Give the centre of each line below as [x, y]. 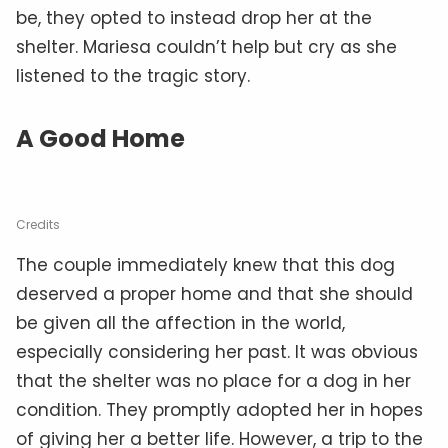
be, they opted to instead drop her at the [194, 17]
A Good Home [100, 138]
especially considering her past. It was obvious [217, 351]
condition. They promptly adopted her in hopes [219, 409]
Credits [38, 224]
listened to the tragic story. [133, 75]
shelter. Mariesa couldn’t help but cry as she [206, 46]
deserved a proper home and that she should [214, 293]
